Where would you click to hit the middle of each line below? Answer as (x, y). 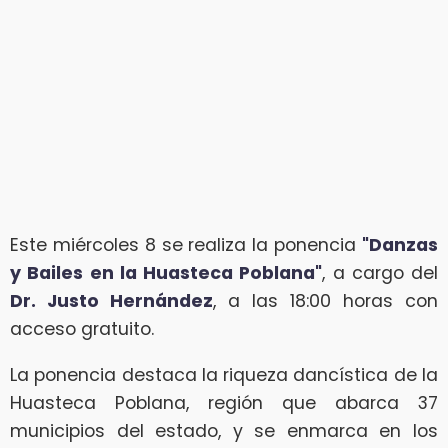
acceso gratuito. (82, 329)
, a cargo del (380, 273)
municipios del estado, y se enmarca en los (224, 430)
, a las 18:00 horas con (325, 301)
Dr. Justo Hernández (111, 301)
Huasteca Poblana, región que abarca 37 (224, 402)
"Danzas (400, 245)
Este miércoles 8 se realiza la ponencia (186, 245)
